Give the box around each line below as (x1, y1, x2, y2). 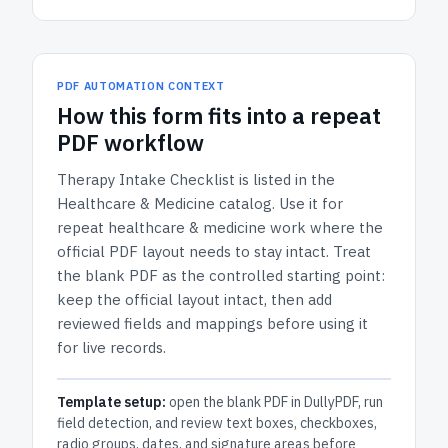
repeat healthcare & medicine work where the (57, 218, 383, 237)
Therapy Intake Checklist (57, 170, 235, 189)
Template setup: (57, 393, 166, 411)
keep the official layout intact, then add (57, 290, 332, 309)
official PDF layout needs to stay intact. (57, 242, 329, 261)
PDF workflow (57, 128, 204, 157)
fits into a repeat (203, 101, 381, 130)
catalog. (215, 194, 279, 213)
